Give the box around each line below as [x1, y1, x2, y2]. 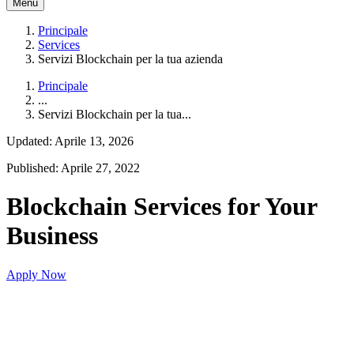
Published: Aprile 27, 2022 [6, 161, 140, 175]
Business [6, 221, 98, 250]
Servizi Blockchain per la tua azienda [38, 52, 223, 66]
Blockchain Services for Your [6, 192, 317, 221]
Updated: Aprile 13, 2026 [6, 134, 134, 148]
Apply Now [6, 267, 66, 281]
